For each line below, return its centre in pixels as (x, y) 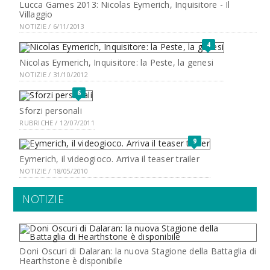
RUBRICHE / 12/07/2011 (57, 122)
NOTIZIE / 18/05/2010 (54, 171)
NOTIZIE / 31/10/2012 (54, 74)
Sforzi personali (51, 110)
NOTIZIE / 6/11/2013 (52, 26)
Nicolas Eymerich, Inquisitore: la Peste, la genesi (116, 62)
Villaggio (36, 14)
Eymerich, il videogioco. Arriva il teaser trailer (109, 159)
